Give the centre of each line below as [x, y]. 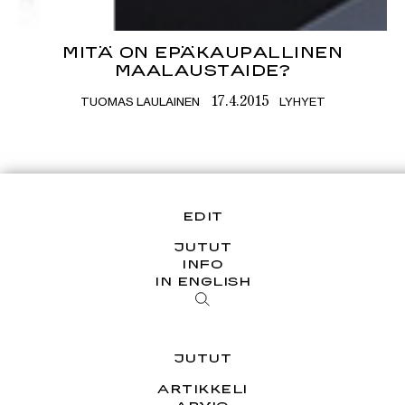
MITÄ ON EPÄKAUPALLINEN [202, 52]
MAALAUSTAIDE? [202, 71]
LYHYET [302, 102]
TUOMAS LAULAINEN [140, 102]
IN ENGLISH [202, 281]
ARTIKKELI [202, 389]
